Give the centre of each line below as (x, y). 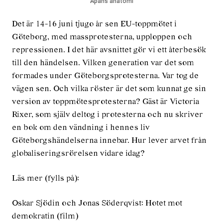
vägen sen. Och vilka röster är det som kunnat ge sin (109, 89)
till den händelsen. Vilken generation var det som (103, 63)
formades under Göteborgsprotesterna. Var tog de (105, 76)
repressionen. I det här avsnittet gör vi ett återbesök (109, 50)
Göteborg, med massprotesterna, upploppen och (102, 37)
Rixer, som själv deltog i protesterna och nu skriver (108, 115)
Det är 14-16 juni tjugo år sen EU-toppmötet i (94, 24)
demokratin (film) (45, 216)
